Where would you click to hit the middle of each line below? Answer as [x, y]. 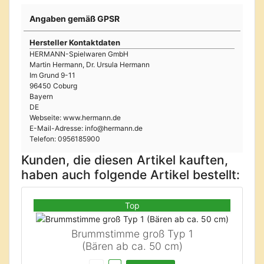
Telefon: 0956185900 [65, 139]
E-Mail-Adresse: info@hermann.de [86, 128]
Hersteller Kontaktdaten [75, 43]
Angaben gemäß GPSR [75, 19]
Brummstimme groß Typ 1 [132, 234]
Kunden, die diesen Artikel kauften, [125, 160]
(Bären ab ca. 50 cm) [132, 246]
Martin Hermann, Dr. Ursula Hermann [90, 65]
